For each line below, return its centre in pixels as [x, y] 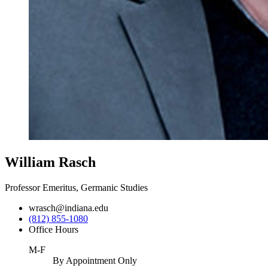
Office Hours [54, 229]
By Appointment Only [95, 260]
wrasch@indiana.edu [68, 208]
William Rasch [50, 162]
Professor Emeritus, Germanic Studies [76, 187]
